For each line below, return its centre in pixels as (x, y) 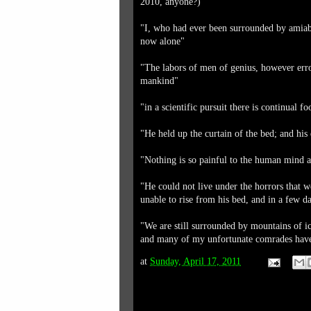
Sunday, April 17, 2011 (195, 262)
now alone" (162, 41)
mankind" (159, 81)
